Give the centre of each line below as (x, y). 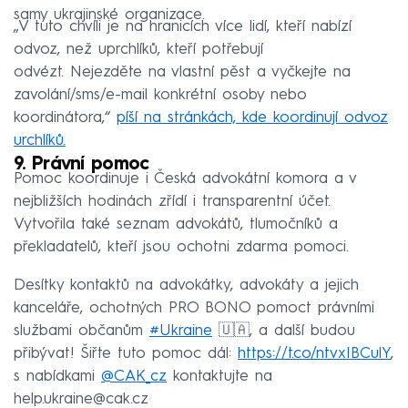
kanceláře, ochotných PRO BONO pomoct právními (194, 308)
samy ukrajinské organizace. (109, 15)
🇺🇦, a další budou (284, 331)
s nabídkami (57, 376)
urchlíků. (40, 140)
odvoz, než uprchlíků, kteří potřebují (138, 49)
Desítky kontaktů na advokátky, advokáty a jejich (186, 285)
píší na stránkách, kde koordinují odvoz (252, 117)
